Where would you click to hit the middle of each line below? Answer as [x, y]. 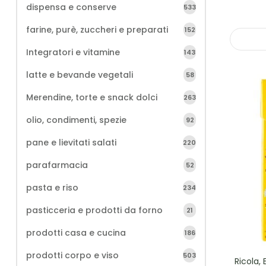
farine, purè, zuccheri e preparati [97, 30]
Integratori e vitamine [73, 52]
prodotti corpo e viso [72, 255]
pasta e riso [52, 188]
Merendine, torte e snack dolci [92, 97]
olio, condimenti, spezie [76, 120]
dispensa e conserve [71, 7]
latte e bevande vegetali [80, 75]
